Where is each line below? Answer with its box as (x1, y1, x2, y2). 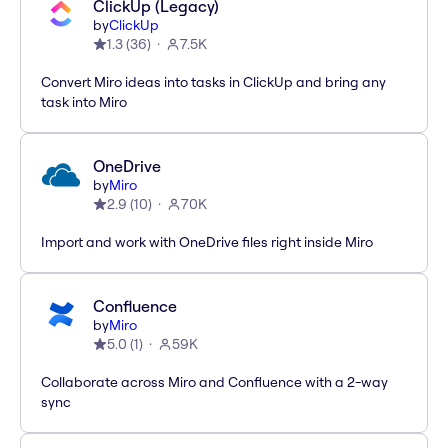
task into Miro (41, 93, 127, 112)
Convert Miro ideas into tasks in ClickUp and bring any (41, 73, 386, 92)
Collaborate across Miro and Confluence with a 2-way (41, 373, 388, 392)
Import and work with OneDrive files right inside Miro (41, 233, 373, 252)
